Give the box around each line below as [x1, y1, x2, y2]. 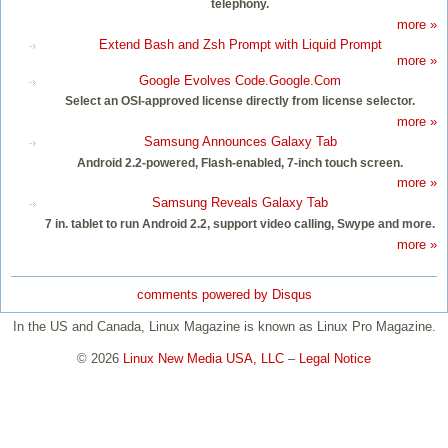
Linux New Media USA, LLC [123, 350, 284, 366]
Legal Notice [299, 350, 371, 366]
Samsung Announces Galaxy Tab [143, 133, 337, 149]
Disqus [271, 286, 312, 302]
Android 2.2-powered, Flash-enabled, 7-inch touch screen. [77, 156, 403, 169]
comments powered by [136, 286, 272, 302]
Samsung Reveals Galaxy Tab [152, 195, 328, 211]
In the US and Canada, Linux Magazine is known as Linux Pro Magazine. [12, 318, 436, 334]
